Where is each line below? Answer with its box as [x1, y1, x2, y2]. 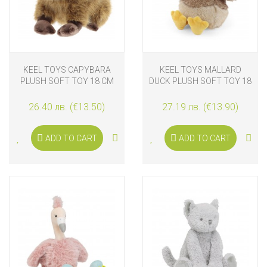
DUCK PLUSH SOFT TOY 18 [149, 76, 252, 86]
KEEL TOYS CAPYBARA [23, 65, 111, 75]
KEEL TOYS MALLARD [159, 65, 241, 75]
